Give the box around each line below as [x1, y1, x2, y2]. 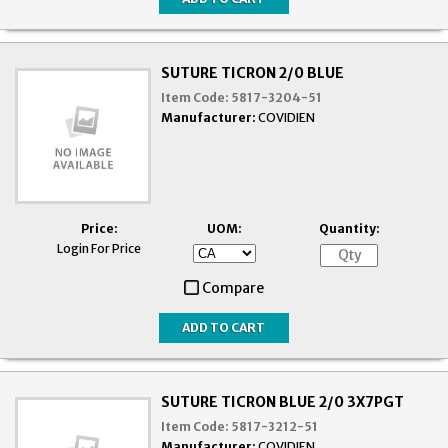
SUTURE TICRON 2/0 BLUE [161, 63, 345, 82]
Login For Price [57, 240, 141, 256]
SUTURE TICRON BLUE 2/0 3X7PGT [161, 392, 405, 411]
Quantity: [318, 220, 380, 236]
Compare [202, 278, 264, 297]
